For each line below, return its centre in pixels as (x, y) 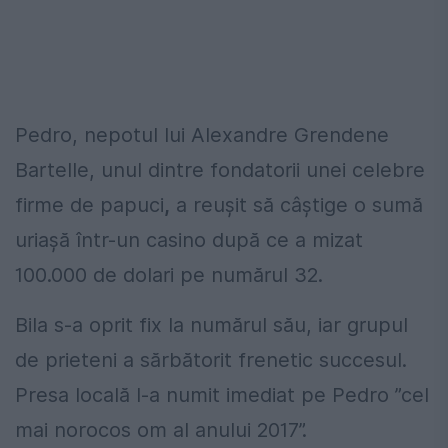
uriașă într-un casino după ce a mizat (189, 240)
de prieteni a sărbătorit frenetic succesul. (211, 360)
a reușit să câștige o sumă (296, 205)
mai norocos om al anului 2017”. (161, 430)
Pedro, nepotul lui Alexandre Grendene (202, 135)
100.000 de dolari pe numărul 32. (169, 275)
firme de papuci (89, 205)
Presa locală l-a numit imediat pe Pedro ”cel (222, 395)
